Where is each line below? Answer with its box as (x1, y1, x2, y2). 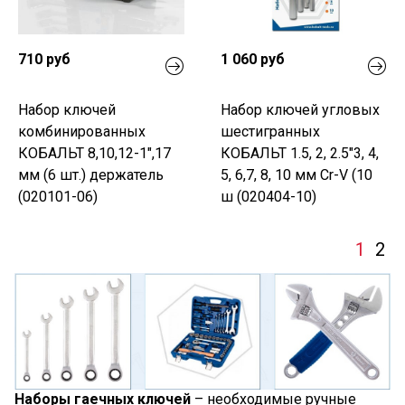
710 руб (18, 50, 71, 68)
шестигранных (221, 122, 320, 140)
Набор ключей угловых (221, 100, 380, 118)
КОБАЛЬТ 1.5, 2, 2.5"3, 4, (221, 144, 379, 162)
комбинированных (18, 122, 146, 140)
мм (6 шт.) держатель (18, 165, 164, 184)
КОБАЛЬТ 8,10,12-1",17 (18, 144, 171, 162)
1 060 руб (221, 50, 285, 68)
